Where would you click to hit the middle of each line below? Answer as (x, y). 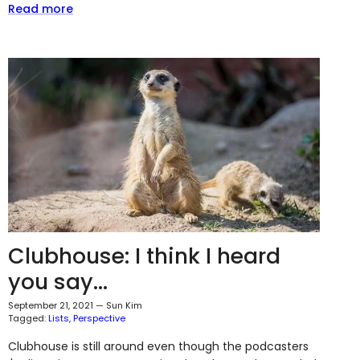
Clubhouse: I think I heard (144, 256)
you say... (57, 282)
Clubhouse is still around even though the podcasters (158, 347)
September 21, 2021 (50, 306)
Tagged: (27, 319)
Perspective (99, 319)
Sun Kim (124, 306)
